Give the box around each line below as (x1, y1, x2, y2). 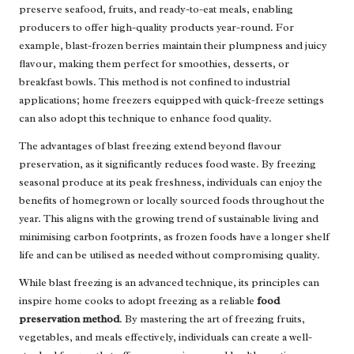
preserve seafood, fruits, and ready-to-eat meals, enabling (19, 2, 293, 17)
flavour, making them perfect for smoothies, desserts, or (19, 57, 289, 71)
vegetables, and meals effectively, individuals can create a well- (19, 330, 312, 345)
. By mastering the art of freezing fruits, (119, 312, 305, 326)
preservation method (19, 312, 119, 326)
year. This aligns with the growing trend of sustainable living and (19, 212, 318, 226)
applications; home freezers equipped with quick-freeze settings (19, 93, 324, 107)
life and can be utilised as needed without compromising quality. (19, 248, 320, 262)
